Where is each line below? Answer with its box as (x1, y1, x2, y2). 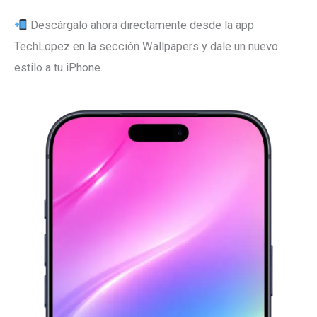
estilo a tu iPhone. (14, 61, 103, 75)
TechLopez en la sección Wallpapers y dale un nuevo (14, 40, 278, 54)
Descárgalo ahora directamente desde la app (27, 18, 254, 33)
